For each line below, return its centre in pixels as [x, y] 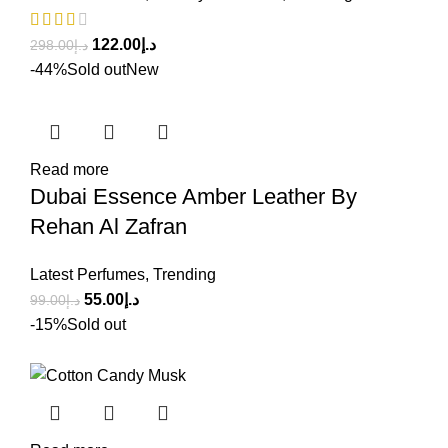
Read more [69, 170]
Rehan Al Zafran [108, 227]
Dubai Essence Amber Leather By [193, 197]
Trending [184, 275]
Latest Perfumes [87, 275]
